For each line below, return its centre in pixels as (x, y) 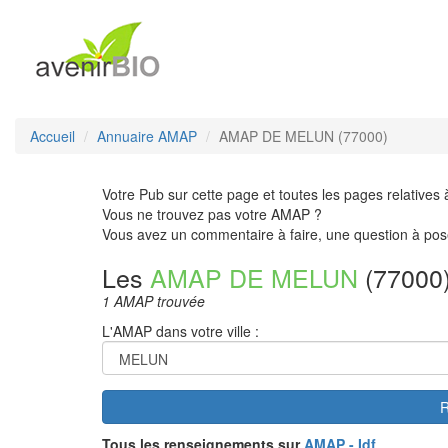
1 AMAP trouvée (153, 301)
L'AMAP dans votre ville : (180, 331)
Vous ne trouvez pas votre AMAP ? (212, 214)
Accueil (52, 136)
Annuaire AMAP (147, 136)
